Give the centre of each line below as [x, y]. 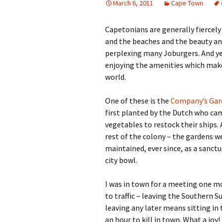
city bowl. [121, 160]
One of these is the [138, 101]
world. [115, 77]
